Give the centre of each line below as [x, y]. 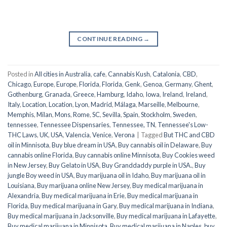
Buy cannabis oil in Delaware [158, 145]
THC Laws [22, 135]
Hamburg [110, 94]
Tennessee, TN [134, 124]
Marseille [152, 104]
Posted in [21, 74]
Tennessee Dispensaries [74, 124]
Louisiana [21, 185]
